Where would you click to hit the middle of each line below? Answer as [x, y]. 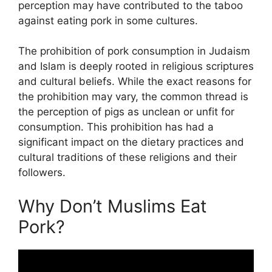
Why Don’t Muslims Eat [113, 206]
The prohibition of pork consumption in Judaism [134, 51]
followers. [42, 173]
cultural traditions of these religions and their [127, 158]
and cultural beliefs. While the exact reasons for [135, 82]
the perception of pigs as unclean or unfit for [126, 112]
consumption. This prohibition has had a [116, 127]
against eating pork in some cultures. [108, 20]
